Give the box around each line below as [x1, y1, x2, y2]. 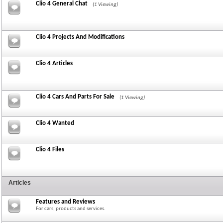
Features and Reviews [36, 199, 95, 205]
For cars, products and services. [36, 206, 106, 212]
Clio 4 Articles [36, 60, 73, 67]
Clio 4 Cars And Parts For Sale [36, 94, 114, 100]
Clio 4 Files [36, 146, 64, 153]
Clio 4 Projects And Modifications [36, 34, 124, 40]
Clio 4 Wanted [36, 120, 74, 126]
